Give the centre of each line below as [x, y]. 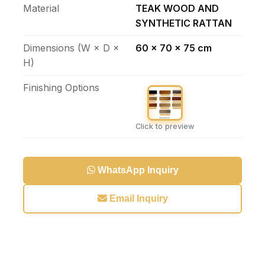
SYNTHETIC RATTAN [184, 23]
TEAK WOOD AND [177, 9]
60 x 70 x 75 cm [174, 48]
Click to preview [165, 127]
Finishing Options [61, 88]
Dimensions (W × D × [71, 48]
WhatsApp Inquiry [137, 170]
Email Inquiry [137, 199]
